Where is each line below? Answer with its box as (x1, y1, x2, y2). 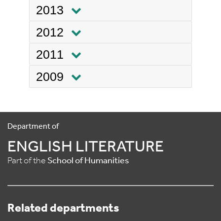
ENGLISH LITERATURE (7, 140, 164, 156)
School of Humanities (47, 156, 129, 166)
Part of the (7, 156, 47, 166)
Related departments (7, 203, 119, 215)
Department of (7, 123, 59, 131)
